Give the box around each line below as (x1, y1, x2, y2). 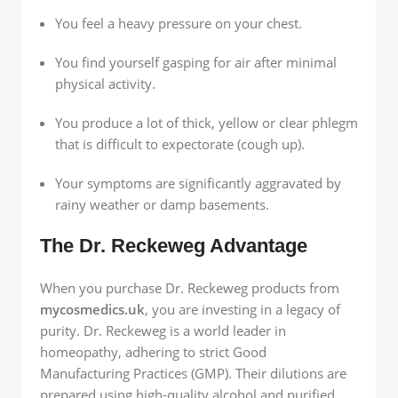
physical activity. (55, 74, 155, 92)
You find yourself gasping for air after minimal (55, 52, 337, 71)
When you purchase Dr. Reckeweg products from (40, 278, 339, 297)
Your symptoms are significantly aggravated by (55, 173, 341, 192)
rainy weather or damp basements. (55, 195, 269, 213)
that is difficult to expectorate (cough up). (55, 134, 305, 153)
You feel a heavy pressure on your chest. (55, 13, 302, 32)
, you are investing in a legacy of (145, 299, 340, 318)
